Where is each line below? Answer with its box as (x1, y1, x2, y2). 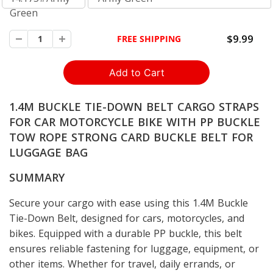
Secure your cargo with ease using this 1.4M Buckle (9, 196, 248, 210)
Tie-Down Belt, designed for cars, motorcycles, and (9, 211, 244, 225)
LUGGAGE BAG (9, 144, 88, 160)
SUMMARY (9, 169, 65, 185)
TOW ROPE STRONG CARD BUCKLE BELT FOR (9, 129, 253, 144)
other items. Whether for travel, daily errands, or (9, 257, 235, 271)
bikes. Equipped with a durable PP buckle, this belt (9, 226, 242, 240)
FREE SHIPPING (117, 33, 182, 45)
